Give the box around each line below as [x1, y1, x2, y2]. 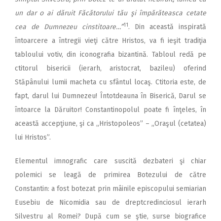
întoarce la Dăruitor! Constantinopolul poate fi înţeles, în [15, 106, 206, 114]
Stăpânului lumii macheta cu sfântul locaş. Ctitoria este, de [15, 78, 206, 87]
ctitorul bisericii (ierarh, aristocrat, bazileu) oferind [15, 64, 206, 73]
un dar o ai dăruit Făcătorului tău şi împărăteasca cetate [15, 9, 206, 18]
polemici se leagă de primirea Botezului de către [15, 171, 206, 180]
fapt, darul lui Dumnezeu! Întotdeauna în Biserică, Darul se [15, 92, 206, 101]
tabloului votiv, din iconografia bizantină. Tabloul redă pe [15, 50, 206, 59]
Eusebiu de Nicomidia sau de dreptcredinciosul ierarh [15, 198, 206, 207]
